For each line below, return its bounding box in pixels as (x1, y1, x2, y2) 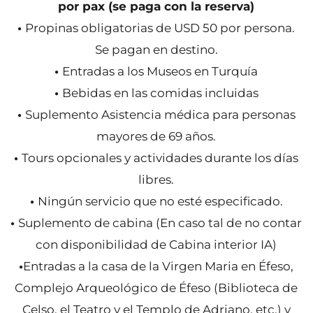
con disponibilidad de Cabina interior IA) (36, 238, 277, 252)
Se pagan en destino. (94, 43, 218, 57)
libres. (138, 173, 175, 187)
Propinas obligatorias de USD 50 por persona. (25, 21, 296, 35)
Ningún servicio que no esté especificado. (37, 194, 283, 208)
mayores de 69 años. (96, 129, 217, 143)
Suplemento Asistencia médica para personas (24, 108, 296, 122)
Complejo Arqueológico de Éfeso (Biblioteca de (15, 281, 298, 295)
